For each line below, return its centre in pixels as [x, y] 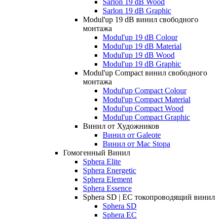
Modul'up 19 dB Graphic [142, 64]
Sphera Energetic [110, 170]
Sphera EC [120, 215]
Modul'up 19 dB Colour [140, 37]
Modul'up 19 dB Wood [139, 55]
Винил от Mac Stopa [136, 144]
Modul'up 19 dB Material [142, 46]
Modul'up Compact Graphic [146, 117]
